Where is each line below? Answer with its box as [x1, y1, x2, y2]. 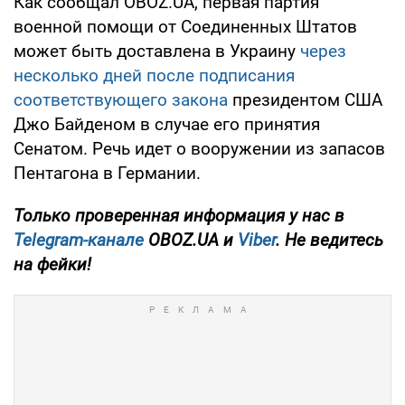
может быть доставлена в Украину [14, 40, 300, 61]
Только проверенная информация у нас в [14, 204, 344, 226]
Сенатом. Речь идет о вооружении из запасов [14, 137, 385, 159]
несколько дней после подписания [14, 64, 295, 86]
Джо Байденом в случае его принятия [14, 113, 320, 135]
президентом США [228, 89, 382, 110]
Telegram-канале [14, 229, 144, 250]
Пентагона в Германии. [14, 162, 201, 184]
